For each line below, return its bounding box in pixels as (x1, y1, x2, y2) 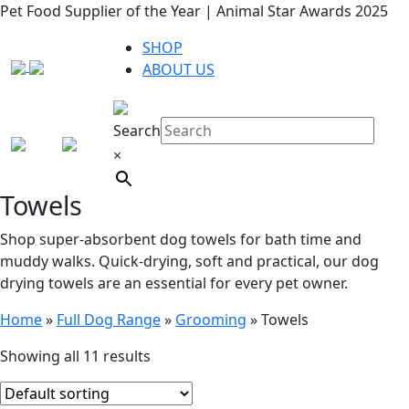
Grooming (175, 309, 246, 330)
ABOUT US (142, 59, 215, 79)
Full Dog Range (57, 309, 161, 330)
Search (113, 121, 161, 141)
